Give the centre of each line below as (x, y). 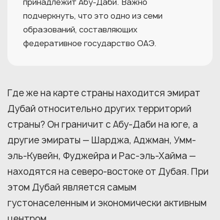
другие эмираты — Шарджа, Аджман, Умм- (102, 140)
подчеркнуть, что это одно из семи (93, 16)
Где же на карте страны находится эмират (104, 93)
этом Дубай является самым (72, 187)
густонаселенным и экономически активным (107, 203)
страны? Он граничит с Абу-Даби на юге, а (103, 124)
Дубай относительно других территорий (99, 109)
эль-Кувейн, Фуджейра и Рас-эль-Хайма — (102, 156)
